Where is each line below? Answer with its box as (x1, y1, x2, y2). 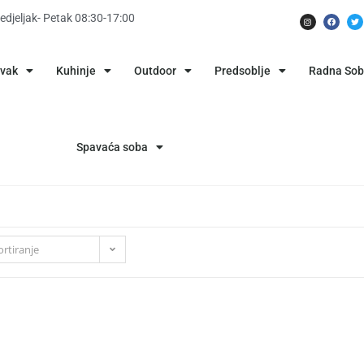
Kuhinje (55, 64, 96, 77)
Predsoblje (214, 64, 271, 77)
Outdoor (133, 64, 176, 77)
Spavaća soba (76, 141, 148, 154)
